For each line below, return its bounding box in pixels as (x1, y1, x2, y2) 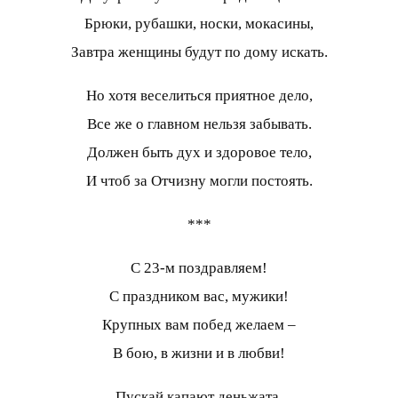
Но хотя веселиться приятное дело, (85, 87, 313, 105)
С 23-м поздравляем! (131, 259, 267, 277)
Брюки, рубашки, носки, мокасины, (84, 15, 314, 33)
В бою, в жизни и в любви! (113, 345, 285, 362)
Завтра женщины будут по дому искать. (70, 44, 328, 61)
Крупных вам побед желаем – (102, 316, 296, 334)
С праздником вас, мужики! (109, 288, 289, 306)
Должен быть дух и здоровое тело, (86, 144, 312, 162)
